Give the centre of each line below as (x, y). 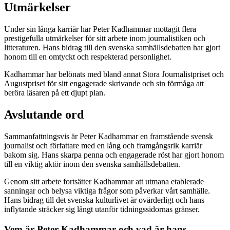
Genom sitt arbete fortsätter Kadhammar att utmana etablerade (104, 182)
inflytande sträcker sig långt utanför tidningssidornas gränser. (102, 209)
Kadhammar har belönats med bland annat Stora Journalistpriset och (114, 74)
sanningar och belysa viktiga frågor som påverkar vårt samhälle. (107, 191)
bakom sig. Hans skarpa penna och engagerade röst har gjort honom (114, 155)
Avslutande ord (44, 115)
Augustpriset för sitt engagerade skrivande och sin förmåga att (104, 84)
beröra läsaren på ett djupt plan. (55, 93)
